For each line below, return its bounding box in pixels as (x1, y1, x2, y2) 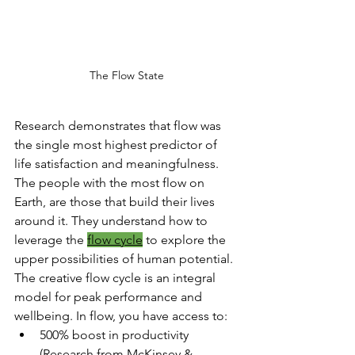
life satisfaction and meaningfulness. (14, 156, 222, 172)
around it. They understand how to (14, 213, 211, 229)
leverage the (14, 232, 87, 248)
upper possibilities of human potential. (14, 251, 236, 267)
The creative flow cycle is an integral (14, 270, 219, 286)
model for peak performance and (14, 289, 205, 305)
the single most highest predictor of (14, 137, 220, 153)
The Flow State (90, 68, 164, 83)
